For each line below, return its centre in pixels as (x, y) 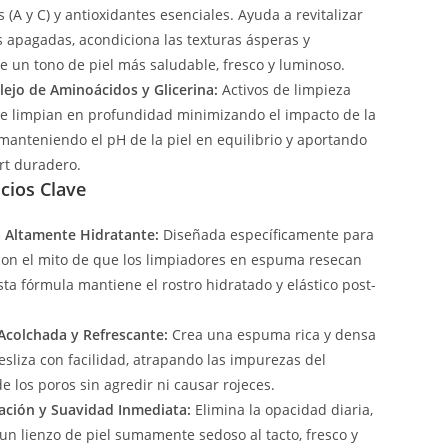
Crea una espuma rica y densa (272, 335)
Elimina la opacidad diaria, (282, 410)
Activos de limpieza (284, 90)
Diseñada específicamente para (266, 235)
